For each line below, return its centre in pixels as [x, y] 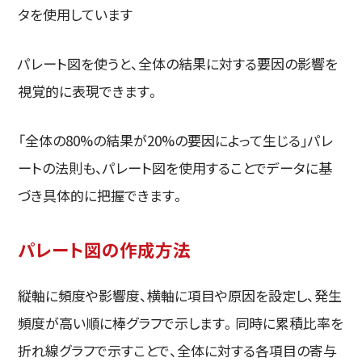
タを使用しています [76, 15]
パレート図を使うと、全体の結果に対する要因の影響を [178, 64]
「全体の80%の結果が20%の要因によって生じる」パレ [176, 141]
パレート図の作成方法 [105, 249]
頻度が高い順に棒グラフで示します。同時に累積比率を [181, 322]
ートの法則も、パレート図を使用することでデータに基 [175, 168]
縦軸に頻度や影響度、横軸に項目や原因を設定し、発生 [180, 295]
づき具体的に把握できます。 [102, 196]
